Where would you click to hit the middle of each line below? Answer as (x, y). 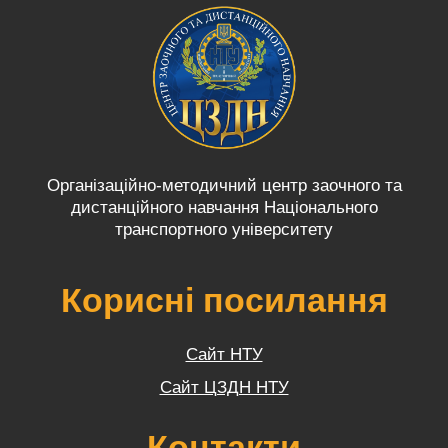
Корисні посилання (224, 299)
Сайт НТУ (224, 354)
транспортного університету (224, 229)
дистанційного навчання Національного (224, 207)
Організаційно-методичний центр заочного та (224, 185)
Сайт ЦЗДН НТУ (224, 387)
